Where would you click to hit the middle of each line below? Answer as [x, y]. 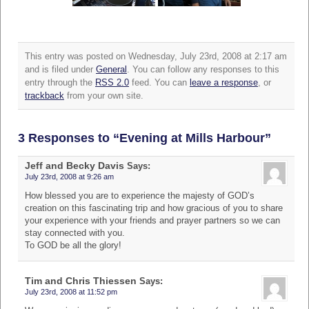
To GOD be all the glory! [73, 245]
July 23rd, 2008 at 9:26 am [69, 176]
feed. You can [159, 82]
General [111, 69]
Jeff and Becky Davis [74, 165]
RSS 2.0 [112, 82]
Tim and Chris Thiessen [81, 280]
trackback [44, 95]
